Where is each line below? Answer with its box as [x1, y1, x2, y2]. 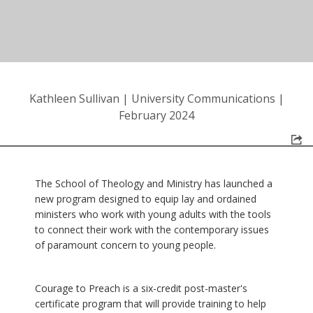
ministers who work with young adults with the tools [35, 207, 271, 221]
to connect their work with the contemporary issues [35, 222, 269, 236]
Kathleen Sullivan [29, 90, 119, 106]
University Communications [131, 90, 275, 106]
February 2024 [119, 107, 194, 123]
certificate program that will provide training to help [35, 296, 266, 310]
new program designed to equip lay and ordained [35, 191, 256, 205]
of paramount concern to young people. [35, 238, 216, 252]
